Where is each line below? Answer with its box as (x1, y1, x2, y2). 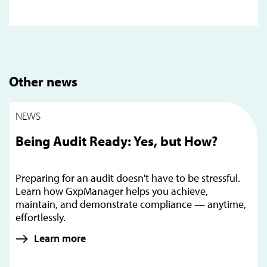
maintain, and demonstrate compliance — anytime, (15, 197, 246, 212)
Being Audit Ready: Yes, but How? (15, 132, 218, 150)
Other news (9, 73, 77, 91)
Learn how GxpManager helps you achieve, (15, 184, 208, 198)
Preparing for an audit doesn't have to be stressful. (15, 171, 240, 185)
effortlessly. (15, 210, 66, 225)
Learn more (34, 231, 86, 246)
